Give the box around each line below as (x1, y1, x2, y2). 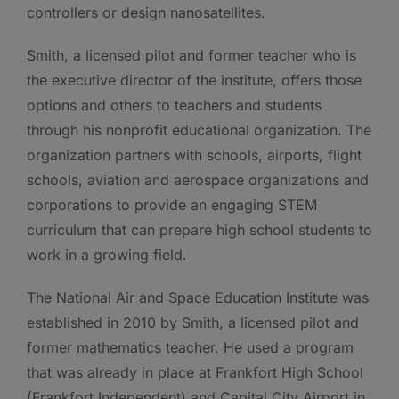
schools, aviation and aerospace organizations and (27, 171, 369, 190)
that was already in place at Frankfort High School (27, 363, 363, 382)
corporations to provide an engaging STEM (27, 196, 317, 215)
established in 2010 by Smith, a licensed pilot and (27, 313, 359, 332)
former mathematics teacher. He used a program (27, 338, 354, 357)
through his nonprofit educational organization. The (27, 121, 371, 140)
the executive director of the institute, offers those (27, 71, 362, 90)
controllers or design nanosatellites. (27, 4, 265, 22)
